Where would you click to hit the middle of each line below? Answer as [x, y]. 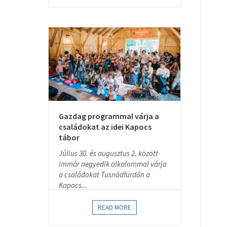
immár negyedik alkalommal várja [113, 164]
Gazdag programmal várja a [109, 116]
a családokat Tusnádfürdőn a [104, 175]
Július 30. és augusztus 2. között [108, 153]
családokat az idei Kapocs [105, 127]
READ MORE [115, 207]
